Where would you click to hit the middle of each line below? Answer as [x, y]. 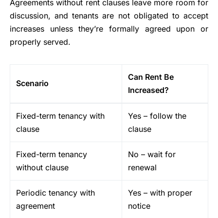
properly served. [40, 42]
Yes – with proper [160, 193]
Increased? [148, 90]
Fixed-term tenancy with [60, 116]
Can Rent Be [151, 77]
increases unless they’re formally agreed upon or [109, 29]
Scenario [32, 83]
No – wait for [152, 154]
